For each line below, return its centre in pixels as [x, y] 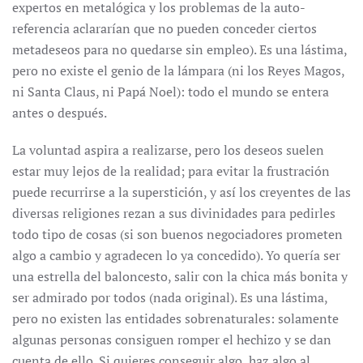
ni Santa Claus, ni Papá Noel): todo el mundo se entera [171, 92]
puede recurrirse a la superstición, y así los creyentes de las [181, 192]
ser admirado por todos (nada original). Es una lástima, [170, 297]
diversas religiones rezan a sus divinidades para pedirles [174, 213]
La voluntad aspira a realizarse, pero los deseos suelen [168, 150]
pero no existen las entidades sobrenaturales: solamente [175, 318]
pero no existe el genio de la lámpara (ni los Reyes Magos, [178, 70]
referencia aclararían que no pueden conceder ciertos [164, 28]
